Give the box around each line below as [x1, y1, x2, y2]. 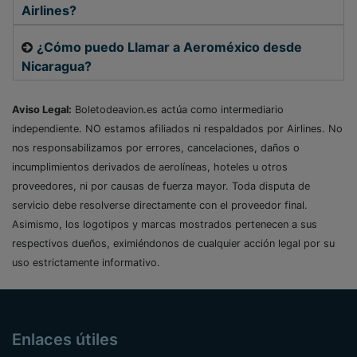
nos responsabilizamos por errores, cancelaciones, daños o [12, 142, 300, 155]
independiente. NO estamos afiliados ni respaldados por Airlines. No [12, 123, 343, 135]
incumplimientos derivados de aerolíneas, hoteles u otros [12, 161, 288, 174]
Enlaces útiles [12, 330, 118, 350]
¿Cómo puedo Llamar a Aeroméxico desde [37, 39, 302, 56]
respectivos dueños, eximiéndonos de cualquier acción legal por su [12, 237, 335, 250]
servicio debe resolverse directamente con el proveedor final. [12, 199, 308, 212]
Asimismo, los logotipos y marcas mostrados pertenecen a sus [12, 218, 317, 231]
